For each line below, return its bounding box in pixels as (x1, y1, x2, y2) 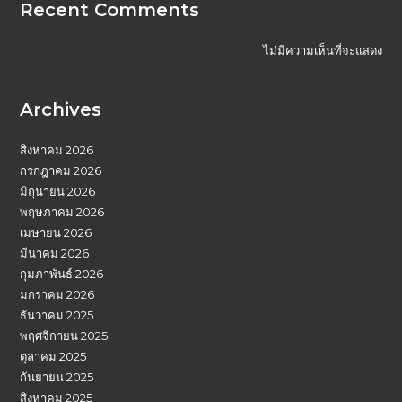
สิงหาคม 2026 (20, 142, 94, 157)
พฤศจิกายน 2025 (20, 328, 109, 343)
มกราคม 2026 (20, 286, 95, 301)
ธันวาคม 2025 (20, 307, 94, 322)
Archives (20, 98, 102, 120)
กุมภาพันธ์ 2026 (20, 266, 104, 281)
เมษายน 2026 (20, 224, 92, 240)
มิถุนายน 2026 (20, 183, 96, 198)
